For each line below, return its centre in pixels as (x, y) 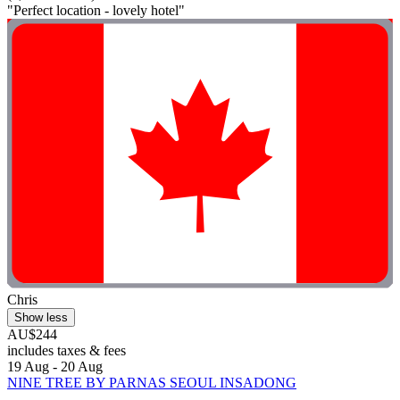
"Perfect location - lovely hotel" (96, 10)
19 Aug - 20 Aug (55, 367)
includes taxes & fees (67, 351)
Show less (41, 318)
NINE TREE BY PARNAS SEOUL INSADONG (152, 383)
